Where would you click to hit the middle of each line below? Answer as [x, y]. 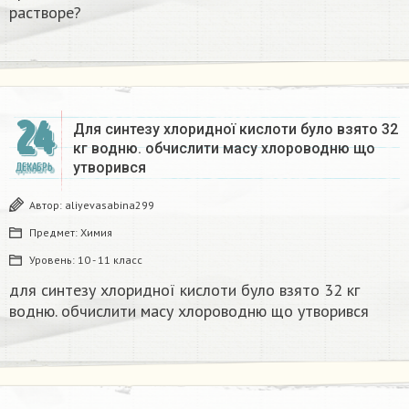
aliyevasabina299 [110, 204]
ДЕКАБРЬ [34, 167]
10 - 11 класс [110, 259]
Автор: [47, 204]
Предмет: [55, 232]
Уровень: [53, 259]
